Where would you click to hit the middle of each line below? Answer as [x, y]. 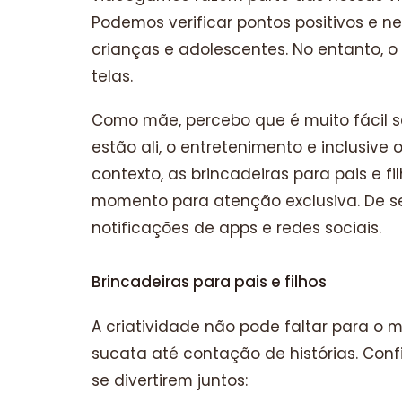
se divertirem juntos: [170, 380]
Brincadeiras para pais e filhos [209, 282]
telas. [112, 76]
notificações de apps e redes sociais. [236, 228]
